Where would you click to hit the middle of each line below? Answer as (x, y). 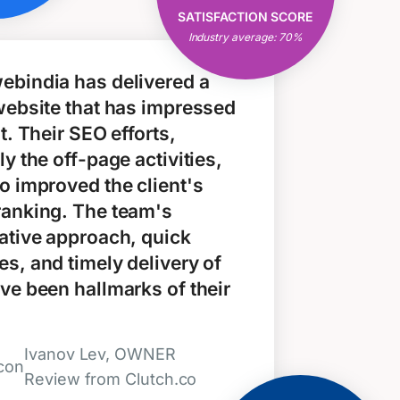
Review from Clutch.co (111, 379)
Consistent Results (246, 47)
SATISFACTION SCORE (246, 17)
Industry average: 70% (245, 37)
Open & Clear (245, 15)
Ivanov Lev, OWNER (100, 354)
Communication (245, 31)
